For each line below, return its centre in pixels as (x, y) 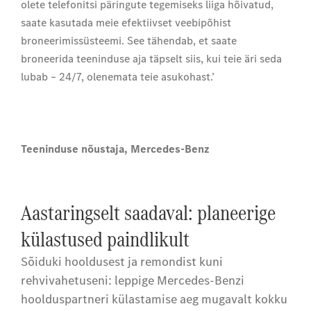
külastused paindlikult (105, 239)
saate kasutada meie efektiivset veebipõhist (126, 23)
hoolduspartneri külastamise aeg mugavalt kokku (154, 299)
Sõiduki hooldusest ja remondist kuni (122, 262)
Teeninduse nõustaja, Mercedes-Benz (115, 149)
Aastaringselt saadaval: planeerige (148, 213)
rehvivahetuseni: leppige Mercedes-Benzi (133, 280)
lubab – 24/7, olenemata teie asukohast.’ (118, 77)
